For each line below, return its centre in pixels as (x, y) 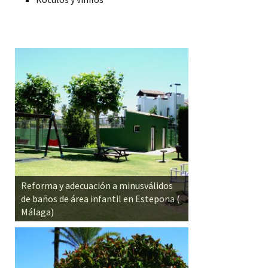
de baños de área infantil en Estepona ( (100, 198)
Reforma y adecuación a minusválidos (97, 185)
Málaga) (37, 211)
